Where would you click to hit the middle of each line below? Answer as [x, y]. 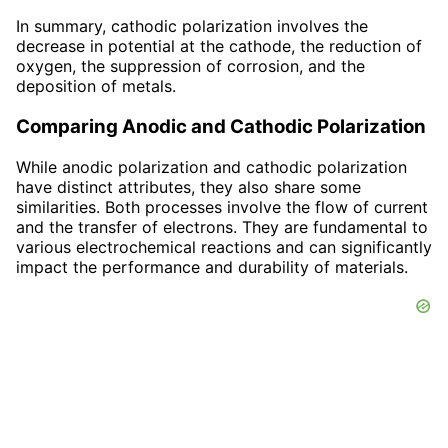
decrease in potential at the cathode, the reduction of [219, 46]
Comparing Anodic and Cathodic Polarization [221, 127]
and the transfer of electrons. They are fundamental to [222, 226]
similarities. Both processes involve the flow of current [222, 206]
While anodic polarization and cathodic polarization [211, 166]
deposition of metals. [96, 86]
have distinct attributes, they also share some [188, 186]
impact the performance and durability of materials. [212, 266]
